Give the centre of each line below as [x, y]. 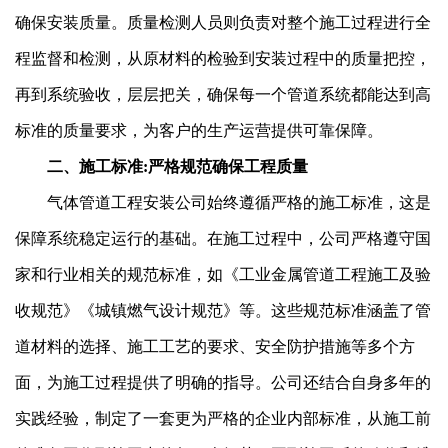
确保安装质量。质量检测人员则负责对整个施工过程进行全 [223, 22]
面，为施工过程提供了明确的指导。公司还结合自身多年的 [223, 382]
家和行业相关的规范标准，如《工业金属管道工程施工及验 [223, 274]
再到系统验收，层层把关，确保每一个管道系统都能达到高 [223, 94]
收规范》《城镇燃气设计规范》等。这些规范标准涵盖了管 [223, 310]
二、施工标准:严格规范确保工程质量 [161, 166]
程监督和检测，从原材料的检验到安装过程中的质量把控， [223, 58]
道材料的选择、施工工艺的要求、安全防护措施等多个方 [215, 346]
